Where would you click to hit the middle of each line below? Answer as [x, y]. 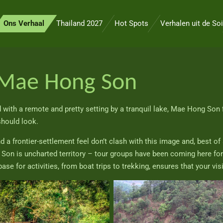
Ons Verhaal [24, 23]
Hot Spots [131, 23]
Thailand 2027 [79, 23]
